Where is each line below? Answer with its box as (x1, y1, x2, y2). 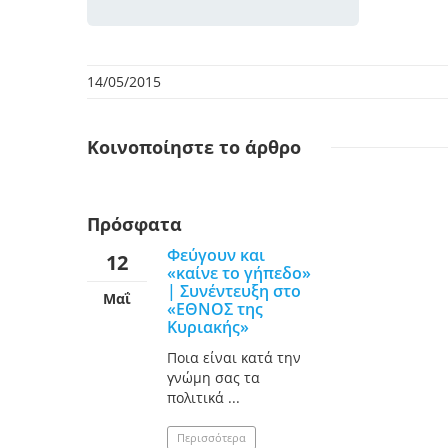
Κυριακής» (167, 316, 249, 339)
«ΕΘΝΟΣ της (167, 298, 263, 321)
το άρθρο (214, 135, 301, 160)
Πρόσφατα (87, 212, 182, 237)
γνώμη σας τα (167, 368, 260, 388)
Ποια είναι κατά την (167, 348, 301, 368)
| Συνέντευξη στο (167, 280, 301, 303)
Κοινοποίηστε (87, 135, 214, 160)
